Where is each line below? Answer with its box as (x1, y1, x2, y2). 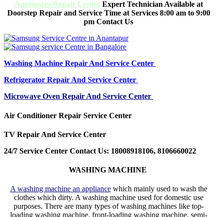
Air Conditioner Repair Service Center (4, 111, 134, 120)
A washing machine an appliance (10, 185, 111, 193)
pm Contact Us (84, 17, 133, 26)
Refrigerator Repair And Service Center (4, 76, 138, 84)
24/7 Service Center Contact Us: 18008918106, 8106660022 (4, 146, 196, 155)
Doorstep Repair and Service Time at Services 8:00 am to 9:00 (7, 9, 210, 17)
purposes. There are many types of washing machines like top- (13, 202, 204, 211)
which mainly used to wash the (110, 185, 207, 193)
